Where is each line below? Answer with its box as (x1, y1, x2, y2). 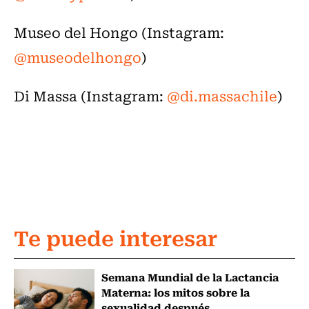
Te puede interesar (14, 220, 217, 253)
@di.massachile (167, 84, 277, 106)
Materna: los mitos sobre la (101, 283, 250, 300)
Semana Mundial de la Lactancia (101, 268, 279, 285)
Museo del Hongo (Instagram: (14, 21, 224, 43)
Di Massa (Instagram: (14, 84, 167, 106)
